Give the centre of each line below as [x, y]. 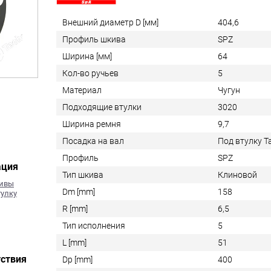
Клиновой [238, 175]
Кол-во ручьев [91, 73]
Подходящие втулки [102, 107]
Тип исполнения [94, 226]
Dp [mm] [78, 260]
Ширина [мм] [87, 57]
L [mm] [75, 243]
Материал [82, 90]
